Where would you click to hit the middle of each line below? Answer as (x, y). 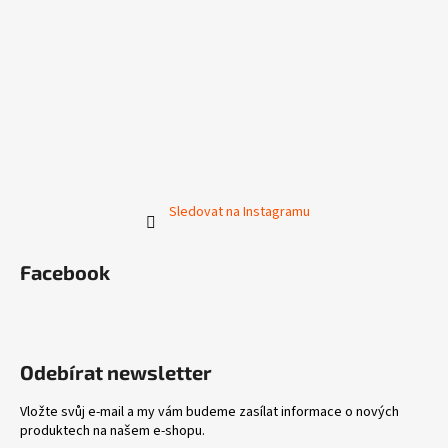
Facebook (65, 271)
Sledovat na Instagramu (239, 211)
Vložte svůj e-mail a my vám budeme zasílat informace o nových (209, 411)
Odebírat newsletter (116, 371)
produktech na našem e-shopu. (112, 430)
